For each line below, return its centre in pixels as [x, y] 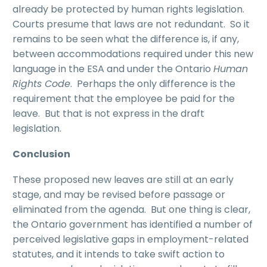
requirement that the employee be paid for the [124, 99]
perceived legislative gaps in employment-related [131, 239]
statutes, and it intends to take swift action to [119, 254]
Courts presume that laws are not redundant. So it [131, 24]
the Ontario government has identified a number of [133, 224]
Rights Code [41, 84]
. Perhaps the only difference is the [153, 84]
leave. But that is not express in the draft [108, 114]
